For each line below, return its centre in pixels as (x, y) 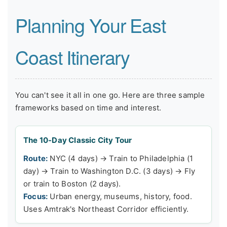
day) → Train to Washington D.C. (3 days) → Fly (109, 171)
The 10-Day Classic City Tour (78, 140)
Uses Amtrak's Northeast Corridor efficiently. (106, 209)
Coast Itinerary (73, 57)
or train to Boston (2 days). (72, 183)
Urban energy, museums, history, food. (120, 196)
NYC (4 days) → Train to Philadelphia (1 (121, 158)
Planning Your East (90, 25)
